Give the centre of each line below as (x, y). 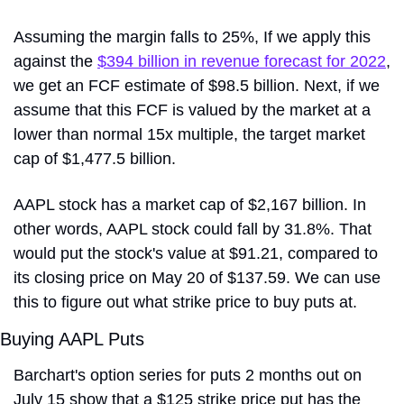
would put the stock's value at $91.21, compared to (196, 253)
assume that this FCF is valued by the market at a (192, 110)
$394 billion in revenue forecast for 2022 (242, 61)
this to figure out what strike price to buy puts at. (185, 302)
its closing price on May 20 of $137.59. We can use (197, 277)
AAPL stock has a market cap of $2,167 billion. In (190, 204)
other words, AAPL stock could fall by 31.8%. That (193, 229)
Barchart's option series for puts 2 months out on (188, 375)
